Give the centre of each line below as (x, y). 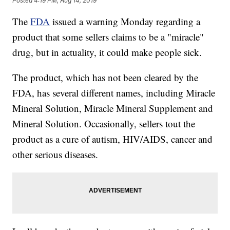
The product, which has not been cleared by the (106, 78)
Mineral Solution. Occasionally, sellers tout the (104, 124)
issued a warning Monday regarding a (127, 22)
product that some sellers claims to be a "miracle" (108, 37)
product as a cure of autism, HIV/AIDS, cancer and (113, 139)
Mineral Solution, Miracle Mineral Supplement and (113, 108)
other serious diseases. (55, 155)
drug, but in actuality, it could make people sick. (107, 52)
